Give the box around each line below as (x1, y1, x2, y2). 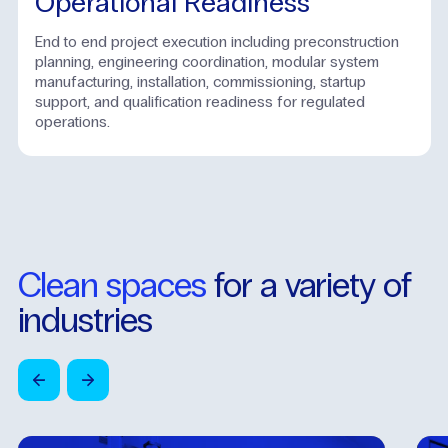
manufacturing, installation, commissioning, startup (35, 71, 366, 91)
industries (17, 299, 152, 342)
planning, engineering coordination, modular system (35, 51, 379, 71)
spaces (106, 264, 206, 307)
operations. (35, 111, 110, 131)
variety (284, 264, 376, 307)
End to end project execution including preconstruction (35, 31, 399, 51)
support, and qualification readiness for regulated (35, 91, 365, 111)
